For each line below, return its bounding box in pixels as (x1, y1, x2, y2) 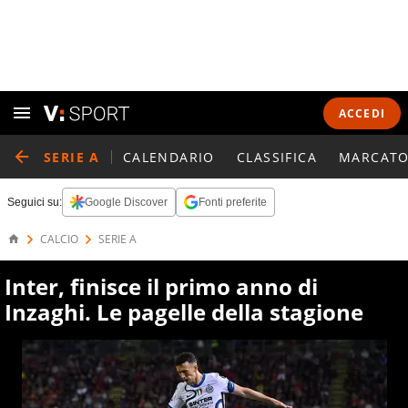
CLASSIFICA (236, 148, 317, 166)
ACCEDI (338, 105, 385, 121)
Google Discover (85, 196, 168, 209)
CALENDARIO (122, 148, 215, 166)
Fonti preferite (199, 196, 267, 209)
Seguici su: (7, 196, 62, 209)
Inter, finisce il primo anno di (5, 271, 318, 301)
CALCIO (40, 231, 78, 247)
